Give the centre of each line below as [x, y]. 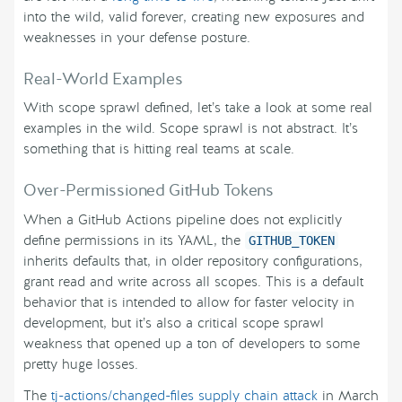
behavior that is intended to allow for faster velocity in [189, 303]
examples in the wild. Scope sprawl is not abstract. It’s [191, 129]
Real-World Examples [103, 79]
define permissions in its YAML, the [134, 241]
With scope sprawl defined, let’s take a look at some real [198, 108]
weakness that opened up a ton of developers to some [192, 344]
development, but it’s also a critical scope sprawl [174, 323]
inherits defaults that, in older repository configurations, [193, 262]
